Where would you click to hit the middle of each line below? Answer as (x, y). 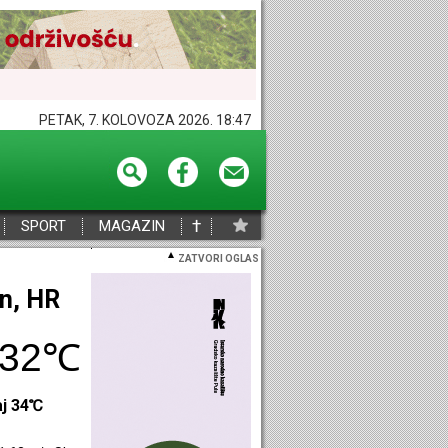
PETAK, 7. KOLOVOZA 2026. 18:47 (145, 120)
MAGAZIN (132, 226)
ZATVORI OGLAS (218, 258)
